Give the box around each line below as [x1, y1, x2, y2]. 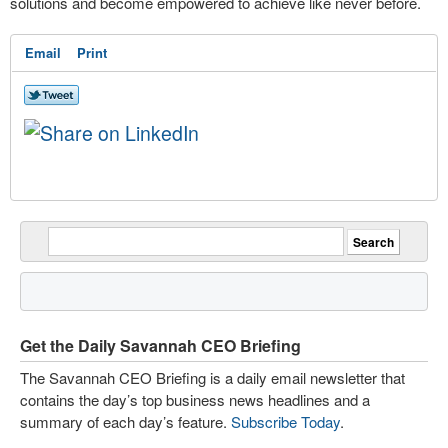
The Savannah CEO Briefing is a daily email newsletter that [20, 367, 405, 388]
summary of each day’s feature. [20, 411, 231, 432]
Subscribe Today [231, 411, 340, 432]
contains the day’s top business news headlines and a [20, 389, 370, 410]
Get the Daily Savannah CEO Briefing [20, 334, 301, 357]
